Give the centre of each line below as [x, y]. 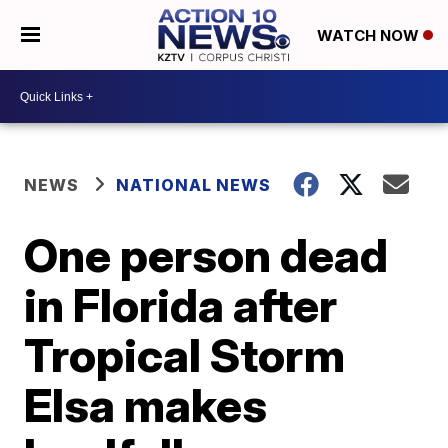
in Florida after [181, 305]
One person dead [206, 255]
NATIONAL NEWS [194, 185]
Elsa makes [146, 405]
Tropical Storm [185, 355]
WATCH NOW [369, 36]
